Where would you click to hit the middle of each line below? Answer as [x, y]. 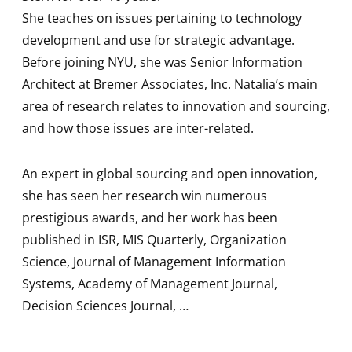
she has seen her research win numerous [145, 196]
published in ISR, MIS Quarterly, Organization [154, 240]
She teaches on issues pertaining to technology [162, 18]
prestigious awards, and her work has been [150, 218]
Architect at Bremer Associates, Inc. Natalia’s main [170, 84]
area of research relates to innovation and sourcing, [176, 106]
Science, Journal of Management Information [154, 262]
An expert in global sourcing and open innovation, [170, 174]
